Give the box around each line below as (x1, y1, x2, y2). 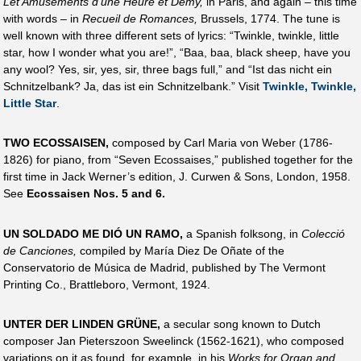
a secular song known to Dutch (160, 317, 321, 330)
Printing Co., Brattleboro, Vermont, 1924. (3, 277, 210, 291)
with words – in (3, 12, 82, 26)
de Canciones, (3, 243, 77, 257)
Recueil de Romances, (82, 12, 197, 26)
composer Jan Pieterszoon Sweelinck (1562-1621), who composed (3, 334, 344, 347)
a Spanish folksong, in (183, 226, 301, 240)
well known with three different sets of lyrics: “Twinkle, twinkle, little (3, 29, 339, 43)
